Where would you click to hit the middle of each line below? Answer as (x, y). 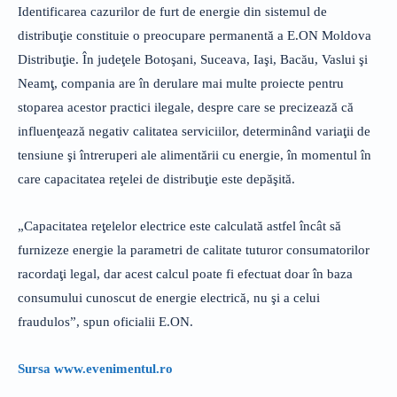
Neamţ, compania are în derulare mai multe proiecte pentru (181, 83)
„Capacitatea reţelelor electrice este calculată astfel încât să (179, 226)
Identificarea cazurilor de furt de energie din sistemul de (172, 11)
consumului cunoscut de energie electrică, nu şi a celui (169, 297)
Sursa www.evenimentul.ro (95, 368)
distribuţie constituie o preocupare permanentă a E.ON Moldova (195, 35)
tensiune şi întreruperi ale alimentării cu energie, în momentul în (195, 155)
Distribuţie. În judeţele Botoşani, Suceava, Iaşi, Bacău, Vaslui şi (193, 59)
